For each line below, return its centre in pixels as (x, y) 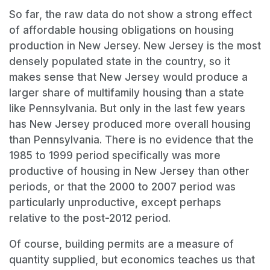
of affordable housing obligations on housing (121, 30)
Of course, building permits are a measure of (121, 244)
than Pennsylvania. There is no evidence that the (131, 140)
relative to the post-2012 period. (90, 218)
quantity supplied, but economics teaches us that (132, 260)
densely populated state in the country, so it (120, 62)
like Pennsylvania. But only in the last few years (127, 109)
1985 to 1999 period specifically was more (115, 156)
